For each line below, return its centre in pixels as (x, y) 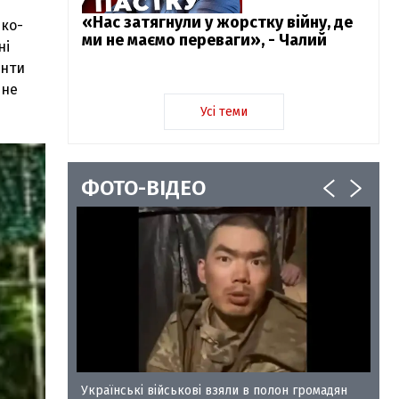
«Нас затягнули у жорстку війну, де (217, 22)
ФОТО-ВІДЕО (143, 188)
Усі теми (224, 112)
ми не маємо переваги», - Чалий (204, 40)
